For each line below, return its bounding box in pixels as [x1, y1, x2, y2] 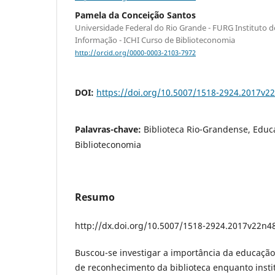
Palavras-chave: [75, 123, 144, 136]
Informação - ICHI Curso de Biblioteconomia [75, 34, 235, 46]
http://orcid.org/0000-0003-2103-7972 [75, 48, 196, 58]
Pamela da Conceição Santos [75, 9, 196, 21]
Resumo [75, 190, 115, 204]
